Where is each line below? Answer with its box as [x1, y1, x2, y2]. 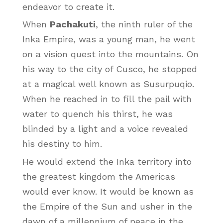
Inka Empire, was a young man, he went [22, 34, 195, 45]
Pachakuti [49, 19, 96, 30]
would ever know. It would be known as [22, 186, 194, 197]
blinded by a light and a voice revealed [22, 123, 188, 134]
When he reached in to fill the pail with [22, 94, 192, 105]
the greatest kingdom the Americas [22, 171, 175, 182]
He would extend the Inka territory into [22, 156, 192, 167]
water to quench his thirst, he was [22, 109, 173, 119]
